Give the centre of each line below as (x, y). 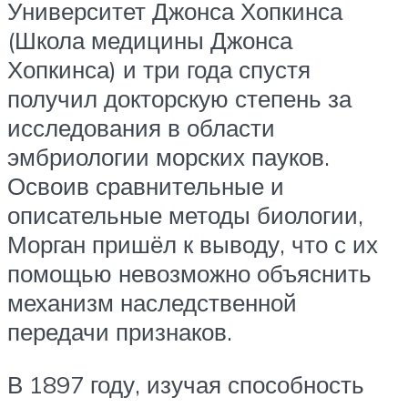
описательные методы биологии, (185, 215)
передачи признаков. (120, 332)
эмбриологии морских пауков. (168, 157)
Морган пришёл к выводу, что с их (193, 245)
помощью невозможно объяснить (189, 274)
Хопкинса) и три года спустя (159, 70)
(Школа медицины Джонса (150, 41)
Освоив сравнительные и (146, 186)
